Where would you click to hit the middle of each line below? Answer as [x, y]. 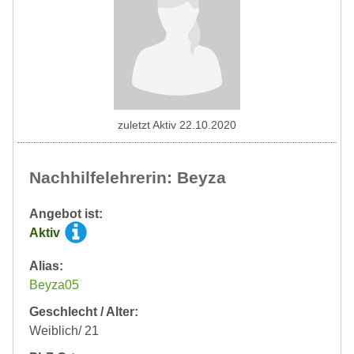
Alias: [46, 266]
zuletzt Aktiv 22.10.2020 [177, 125]
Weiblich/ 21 [64, 331]
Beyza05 [54, 285]
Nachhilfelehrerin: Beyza [128, 178]
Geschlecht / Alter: [84, 312]
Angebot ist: [66, 214]
